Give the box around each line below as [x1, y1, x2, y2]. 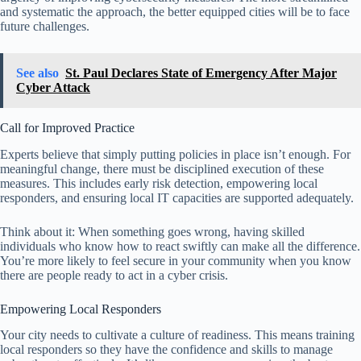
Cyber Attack [16, 80, 90, 94]
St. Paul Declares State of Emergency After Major [65, 65, 337, 80]
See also [16, 65, 59, 80]
